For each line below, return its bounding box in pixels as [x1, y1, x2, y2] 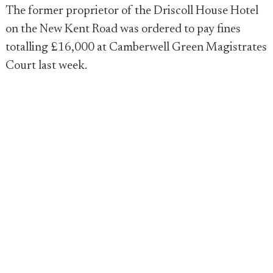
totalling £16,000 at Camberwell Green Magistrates [5, 41, 267, 54]
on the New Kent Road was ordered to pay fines [5, 23, 241, 35]
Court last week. [5, 60, 87, 72]
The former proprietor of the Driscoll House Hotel [5, 5, 258, 17]
